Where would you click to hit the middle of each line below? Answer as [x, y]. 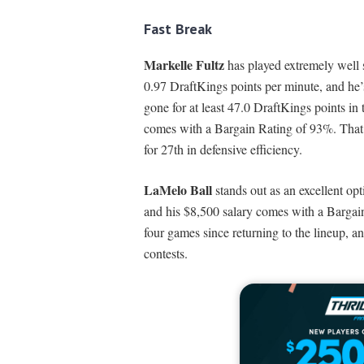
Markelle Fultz [185, 65]
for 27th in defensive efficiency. [223, 149]
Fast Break [178, 29]
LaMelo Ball [178, 190]
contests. [165, 253]
